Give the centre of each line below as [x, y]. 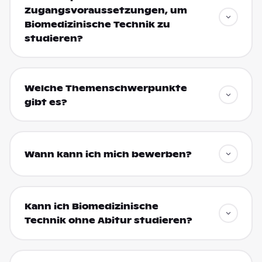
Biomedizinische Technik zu [97, 24]
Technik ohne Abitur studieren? [108, 221]
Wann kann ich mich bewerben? [108, 155]
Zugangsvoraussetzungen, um [106, 10]
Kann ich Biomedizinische [91, 207]
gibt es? [46, 102]
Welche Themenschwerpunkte [106, 88]
